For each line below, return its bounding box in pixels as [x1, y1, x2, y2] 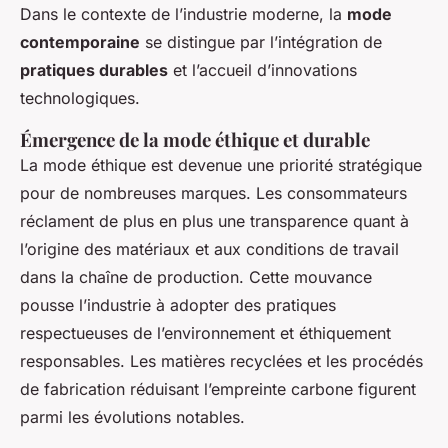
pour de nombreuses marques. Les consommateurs [20, 182, 407, 203]
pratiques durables [20, 59, 168, 80]
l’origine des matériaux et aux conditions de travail [20, 238, 399, 259]
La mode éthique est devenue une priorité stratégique [20, 154, 422, 175]
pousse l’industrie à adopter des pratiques [20, 294, 336, 315]
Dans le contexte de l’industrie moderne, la [20, 3, 347, 24]
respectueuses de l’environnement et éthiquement [20, 322, 391, 343]
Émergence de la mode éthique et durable [20, 126, 370, 152]
